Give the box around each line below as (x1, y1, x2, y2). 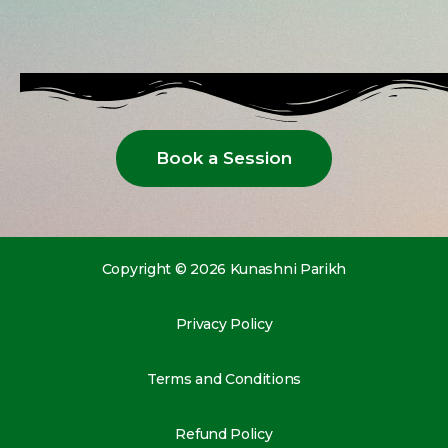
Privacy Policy (175, 314, 273, 333)
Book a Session (156, 147, 292, 168)
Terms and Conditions (147, 369, 301, 388)
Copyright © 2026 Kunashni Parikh (101, 259, 347, 278)
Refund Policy (175, 424, 273, 443)
